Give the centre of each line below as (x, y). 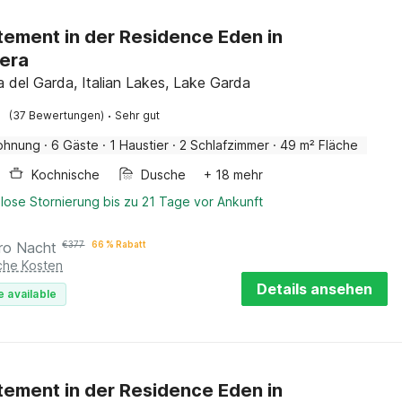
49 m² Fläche (319, 145)
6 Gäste (75, 145)
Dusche (164, 175)
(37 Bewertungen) (57, 115)
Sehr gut (138, 115)
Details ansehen (315, 289)
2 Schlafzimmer (225, 145)
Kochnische (66, 175)
